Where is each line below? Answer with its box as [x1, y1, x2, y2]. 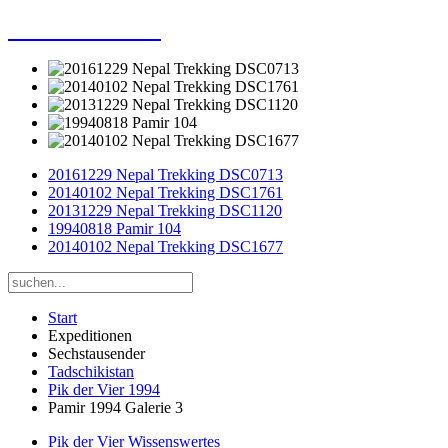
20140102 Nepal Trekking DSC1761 [48, 183, 283, 201]
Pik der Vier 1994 [48, 380, 160, 398]
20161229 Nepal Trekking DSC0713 [48, 165, 283, 183]
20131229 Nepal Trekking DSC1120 [48, 201, 282, 219]
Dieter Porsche [8, 15, 161, 42]
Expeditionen [48, 326, 132, 344]
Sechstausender [48, 344, 145, 362]
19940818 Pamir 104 [48, 219, 181, 237]
